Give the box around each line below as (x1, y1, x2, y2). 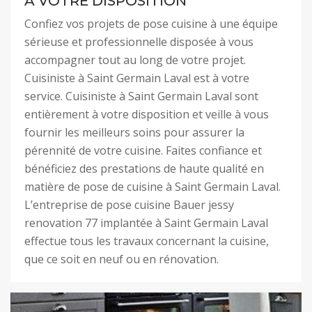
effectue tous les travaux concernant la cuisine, (24, 233, 269, 249)
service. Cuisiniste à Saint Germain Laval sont (24, 88, 258, 104)
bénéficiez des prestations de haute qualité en (24, 161, 264, 176)
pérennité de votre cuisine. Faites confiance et (24, 143, 262, 158)
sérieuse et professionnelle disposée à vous (24, 34, 253, 49)
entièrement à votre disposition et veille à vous (24, 107, 269, 122)
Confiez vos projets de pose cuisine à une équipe (24, 16, 278, 31)
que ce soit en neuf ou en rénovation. (24, 251, 219, 267)
